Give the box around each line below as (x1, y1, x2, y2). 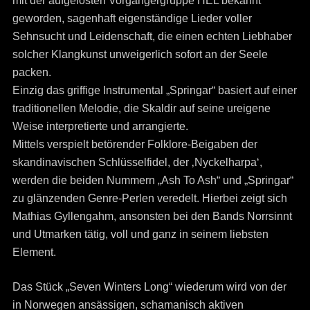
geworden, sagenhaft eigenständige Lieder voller (12, 12, 252, 25)
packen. (12, 66, 51, 79)
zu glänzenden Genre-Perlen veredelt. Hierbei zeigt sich (12, 192, 287, 205)
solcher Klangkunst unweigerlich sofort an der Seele (12, 48, 268, 61)
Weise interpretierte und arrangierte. (12, 120, 188, 133)
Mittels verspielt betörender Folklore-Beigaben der (12, 138, 257, 151)
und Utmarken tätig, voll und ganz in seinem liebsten (12, 228, 268, 241)
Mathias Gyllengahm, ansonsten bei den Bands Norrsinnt (12, 210, 292, 223)
